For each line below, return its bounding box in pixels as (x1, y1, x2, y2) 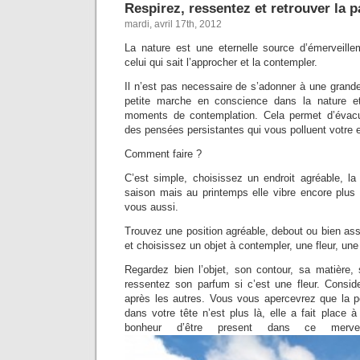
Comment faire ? (125, 148, 202, 161)
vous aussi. (125, 201, 178, 214)
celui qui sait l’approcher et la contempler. (125, 56, 317, 69)
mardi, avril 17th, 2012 (125, 18, 222, 31)
